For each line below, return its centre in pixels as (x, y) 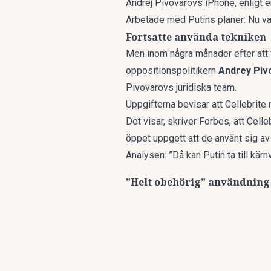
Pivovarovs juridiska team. (181, 87)
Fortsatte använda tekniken (196, 37)
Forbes (214, 121)
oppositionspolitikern (172, 70)
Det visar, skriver (162, 121)
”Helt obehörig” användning (198, 182)
